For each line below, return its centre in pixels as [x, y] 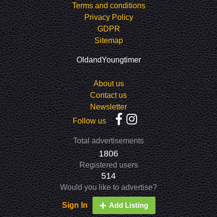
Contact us [108, 95]
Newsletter [108, 107]
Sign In [75, 205]
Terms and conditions [108, 6]
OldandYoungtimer [108, 60]
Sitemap [108, 41]
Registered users [108, 165]
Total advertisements [108, 141]
